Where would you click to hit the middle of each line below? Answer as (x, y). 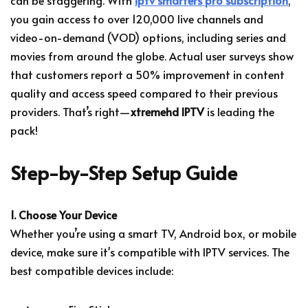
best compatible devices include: (92, 270)
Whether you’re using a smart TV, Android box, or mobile (153, 233)
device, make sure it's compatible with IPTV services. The (150, 251)
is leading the (239, 111)
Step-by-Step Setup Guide (124, 172)
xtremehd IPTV (167, 111)
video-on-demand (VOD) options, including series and (148, 37)
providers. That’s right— (70, 111)
